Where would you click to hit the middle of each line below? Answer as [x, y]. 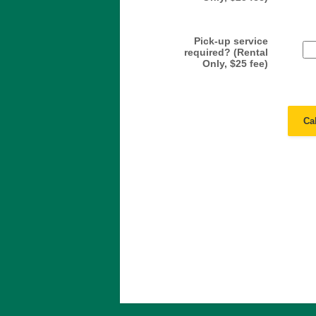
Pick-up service [231, 41]
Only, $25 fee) [235, 63]
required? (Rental [226, 52]
